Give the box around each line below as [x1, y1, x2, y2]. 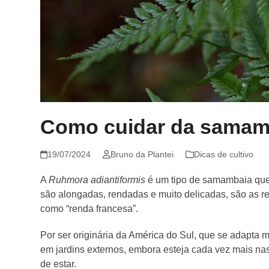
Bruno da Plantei [110, 150, 174, 160]
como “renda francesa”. [40, 204, 141, 214]
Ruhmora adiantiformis [49, 175, 146, 186]
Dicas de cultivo [193, 150, 253, 160]
